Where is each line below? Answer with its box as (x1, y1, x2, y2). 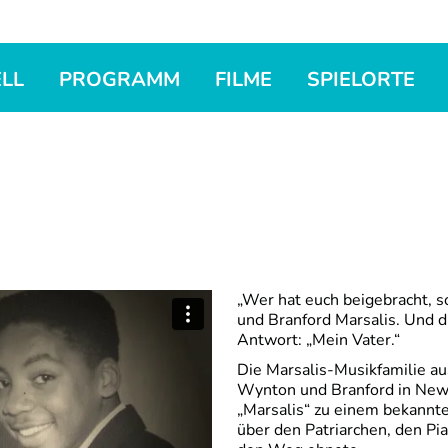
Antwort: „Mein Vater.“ (236, 329, 400, 351)
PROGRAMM (59, 66, 180, 93)
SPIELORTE (307, 66, 415, 93)
